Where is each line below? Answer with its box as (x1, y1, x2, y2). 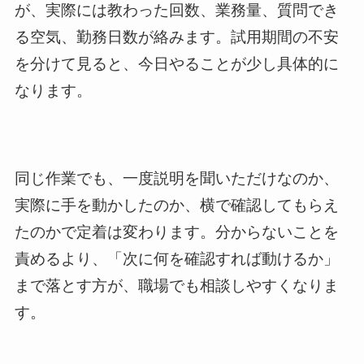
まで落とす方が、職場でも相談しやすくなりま (14, 277, 339, 295)
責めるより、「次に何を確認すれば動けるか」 (14, 250, 339, 268)
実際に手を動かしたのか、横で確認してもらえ (14, 197, 339, 214)
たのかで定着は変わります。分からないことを (14, 223, 339, 241)
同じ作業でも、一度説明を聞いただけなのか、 (14, 170, 339, 188)
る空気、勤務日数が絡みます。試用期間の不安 (14, 28, 339, 45)
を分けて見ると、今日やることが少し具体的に (14, 54, 339, 72)
